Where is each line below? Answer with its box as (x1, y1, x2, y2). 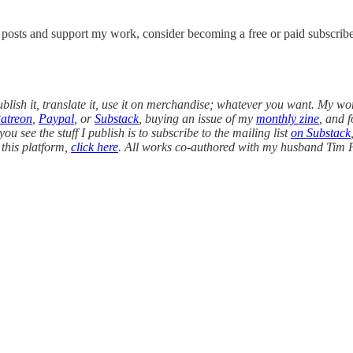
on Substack (291, 125, 351, 139)
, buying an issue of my (139, 111, 256, 125)
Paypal (39, 111, 74, 125)
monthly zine (256, 111, 319, 125)
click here (71, 139, 118, 154)
